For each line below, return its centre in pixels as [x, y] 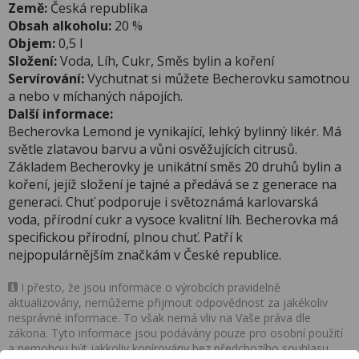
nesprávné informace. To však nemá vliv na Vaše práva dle [159, 318]
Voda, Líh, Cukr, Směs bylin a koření [165, 61]
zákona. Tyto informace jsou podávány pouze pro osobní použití [175, 333]
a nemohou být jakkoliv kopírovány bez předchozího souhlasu [168, 348]
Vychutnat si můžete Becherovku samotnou [217, 79]
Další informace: [61, 114]
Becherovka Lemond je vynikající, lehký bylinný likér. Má [175, 131]
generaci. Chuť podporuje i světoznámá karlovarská [163, 202]
